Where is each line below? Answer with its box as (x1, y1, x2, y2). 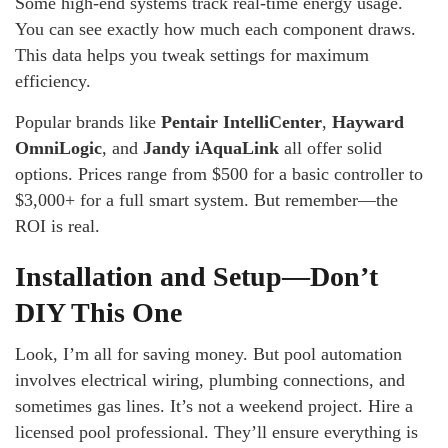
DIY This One (15, 297, 182, 328)
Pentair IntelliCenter (161, 112, 322, 132)
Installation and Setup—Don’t (15, 261, 378, 292)
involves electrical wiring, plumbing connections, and (15, 370, 405, 390)
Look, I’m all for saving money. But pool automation (15, 344, 402, 364)
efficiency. (15, 71, 91, 91)
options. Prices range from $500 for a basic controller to (15, 164, 423, 184)
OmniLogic (15, 138, 102, 158)
